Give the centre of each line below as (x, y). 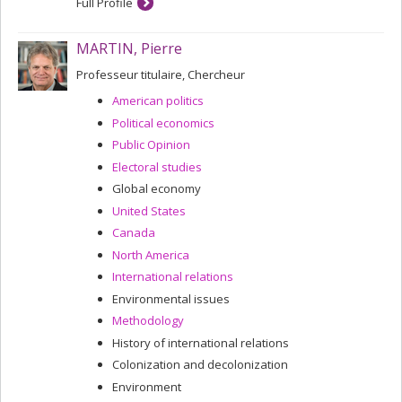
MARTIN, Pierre (129, 48)
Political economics (163, 122)
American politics (158, 100)
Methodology (148, 320)
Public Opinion (151, 144)
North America (151, 254)
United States (149, 210)
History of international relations (201, 342)
